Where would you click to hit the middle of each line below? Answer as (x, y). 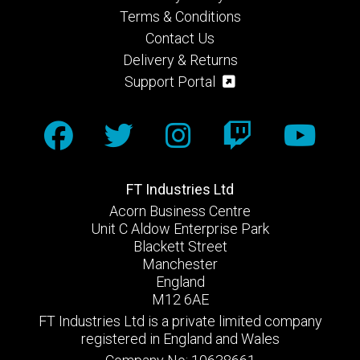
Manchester (180, 264)
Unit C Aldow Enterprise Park (180, 229)
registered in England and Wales (180, 339)
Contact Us (180, 38)
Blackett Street (180, 246)
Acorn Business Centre (180, 211)
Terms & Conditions (180, 16)
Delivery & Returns (180, 60)
